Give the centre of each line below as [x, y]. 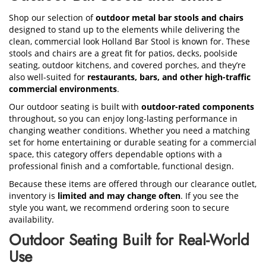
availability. [31, 219]
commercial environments [63, 89]
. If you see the [210, 196]
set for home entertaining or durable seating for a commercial [133, 142]
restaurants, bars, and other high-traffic [169, 77]
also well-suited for [48, 77]
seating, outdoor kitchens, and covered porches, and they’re [127, 65]
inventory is [33, 196]
